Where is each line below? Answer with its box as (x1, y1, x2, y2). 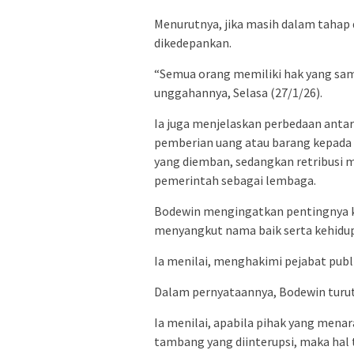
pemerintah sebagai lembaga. (154, 171, 316, 188)
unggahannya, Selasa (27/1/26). (154, 84, 322, 100)
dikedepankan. (154, 34, 232, 51)
